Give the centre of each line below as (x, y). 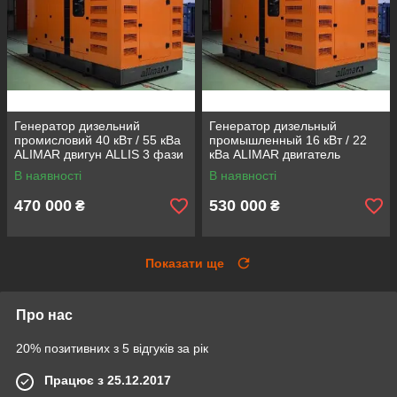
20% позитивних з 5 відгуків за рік (112, 349)
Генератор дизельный (273, 126)
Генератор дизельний (77, 126)
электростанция (255, 183)
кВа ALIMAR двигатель (275, 155)
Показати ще (185, 264)
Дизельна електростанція (88, 169)
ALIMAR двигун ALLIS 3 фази (99, 155)
